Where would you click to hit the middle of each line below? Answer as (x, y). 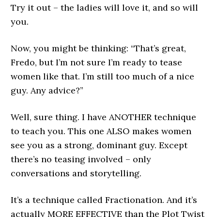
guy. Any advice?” (47, 91)
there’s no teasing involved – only (81, 159)
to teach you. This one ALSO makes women (101, 131)
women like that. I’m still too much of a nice (103, 77)
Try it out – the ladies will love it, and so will (105, 8)
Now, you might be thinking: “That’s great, (99, 48)
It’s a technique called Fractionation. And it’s (104, 200)
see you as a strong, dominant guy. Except (99, 145)
